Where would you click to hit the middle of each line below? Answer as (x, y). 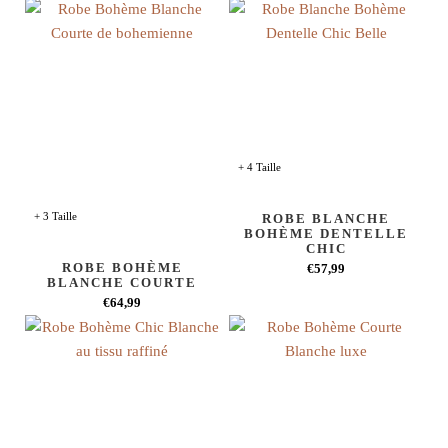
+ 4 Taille (259, 167)
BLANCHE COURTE (122, 282)
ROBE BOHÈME (122, 267)
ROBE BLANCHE (326, 218)
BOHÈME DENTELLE (326, 233)
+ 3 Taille (55, 215)
